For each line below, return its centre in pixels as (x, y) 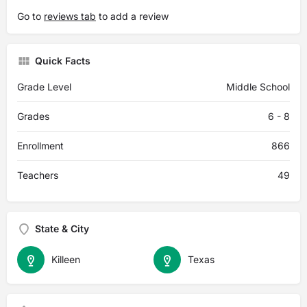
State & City (62, 229)
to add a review (132, 16)
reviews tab (70, 16)
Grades (33, 116)
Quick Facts (63, 61)
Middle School (258, 87)
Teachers (38, 175)
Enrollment (40, 146)
